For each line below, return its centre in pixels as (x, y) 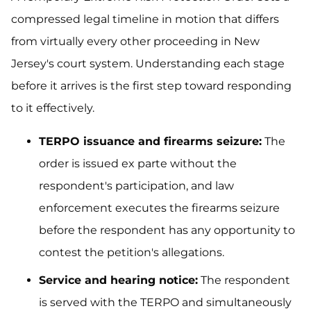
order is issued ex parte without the (138, 163)
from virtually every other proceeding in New (135, 41)
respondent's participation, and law (136, 186)
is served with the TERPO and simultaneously (165, 302)
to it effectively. (53, 108)
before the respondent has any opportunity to (167, 230)
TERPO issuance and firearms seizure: (150, 141)
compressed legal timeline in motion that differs (145, 19)
